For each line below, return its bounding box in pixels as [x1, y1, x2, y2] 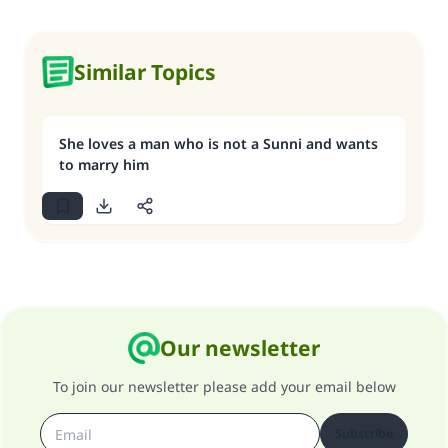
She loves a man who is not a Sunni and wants [59, 134, 378, 153]
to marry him [59, 155, 149, 174]
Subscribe [335, 425, 393, 442]
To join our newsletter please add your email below [52, 377, 396, 396]
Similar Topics [74, 58, 216, 86]
